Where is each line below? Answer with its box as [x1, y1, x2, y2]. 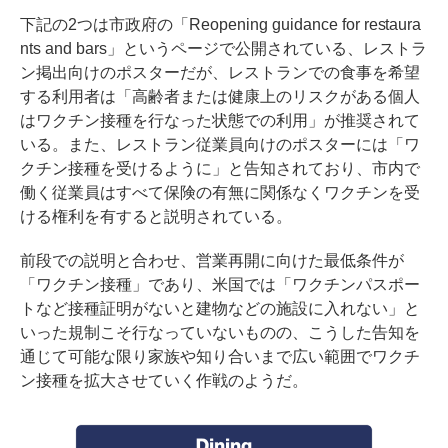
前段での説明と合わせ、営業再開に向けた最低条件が [20, 251, 404, 269]
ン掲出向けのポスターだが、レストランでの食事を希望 [20, 63, 420, 81]
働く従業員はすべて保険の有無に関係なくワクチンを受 [20, 183, 420, 201]
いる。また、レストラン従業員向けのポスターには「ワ [20, 135, 420, 153]
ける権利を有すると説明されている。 [20, 207, 292, 225]
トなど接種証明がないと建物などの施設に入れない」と [20, 299, 420, 317]
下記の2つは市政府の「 [20, 15, 189, 33]
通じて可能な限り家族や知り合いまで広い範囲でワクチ [20, 347, 420, 365]
